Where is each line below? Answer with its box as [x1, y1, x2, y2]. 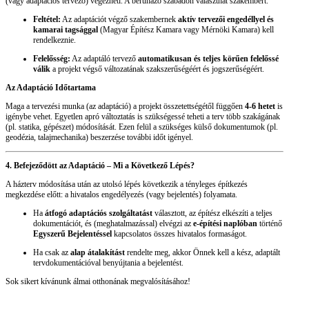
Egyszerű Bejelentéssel [33, 229, 112, 239]
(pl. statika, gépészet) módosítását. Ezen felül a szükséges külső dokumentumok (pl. [6, 122, 278, 132]
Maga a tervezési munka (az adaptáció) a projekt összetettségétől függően [6, 101, 245, 112]
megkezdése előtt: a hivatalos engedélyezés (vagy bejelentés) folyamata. [6, 190, 237, 200]
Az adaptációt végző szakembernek [61, 14, 178, 25]
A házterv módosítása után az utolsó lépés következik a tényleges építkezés [6, 179, 248, 190]
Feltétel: [33, 14, 61, 25]
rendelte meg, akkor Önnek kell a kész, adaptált [125, 248, 280, 258]
